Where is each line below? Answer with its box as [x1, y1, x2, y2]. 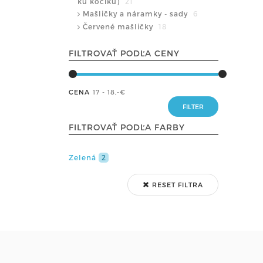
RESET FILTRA [150, 180, 203, 188]
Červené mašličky [83, 22, 156, 31]
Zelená [69, 153, 99, 161]
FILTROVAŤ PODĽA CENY [69, 48, 180, 58]
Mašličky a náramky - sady [83, 9, 190, 18]
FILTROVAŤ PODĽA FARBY [69, 122, 185, 132]
